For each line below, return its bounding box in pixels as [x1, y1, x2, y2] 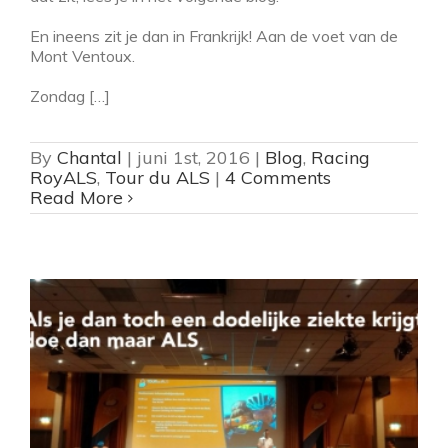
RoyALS [30, 165, 97, 189]
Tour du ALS [105, 165, 210, 189]
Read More [30, 185, 123, 209]
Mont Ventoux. [30, 45, 135, 66]
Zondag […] [30, 85, 110, 106]
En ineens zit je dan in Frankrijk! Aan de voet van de [30, 25, 398, 46]
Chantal [57, 145, 122, 169]
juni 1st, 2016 [137, 145, 250, 169]
